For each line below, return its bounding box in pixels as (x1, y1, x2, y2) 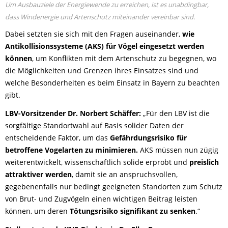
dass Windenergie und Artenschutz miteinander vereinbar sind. (5, 12, 195, 22)
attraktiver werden (5, 169, 72, 180)
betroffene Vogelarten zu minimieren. (5, 145, 138, 155)
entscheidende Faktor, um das (5, 133, 110, 143)
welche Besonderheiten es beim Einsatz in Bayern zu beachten (5, 78, 220, 88)
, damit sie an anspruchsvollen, (72, 169, 178, 180)
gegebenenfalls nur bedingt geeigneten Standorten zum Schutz (5, 182, 222, 192)
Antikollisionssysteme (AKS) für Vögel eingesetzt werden (5, 41, 204, 51)
